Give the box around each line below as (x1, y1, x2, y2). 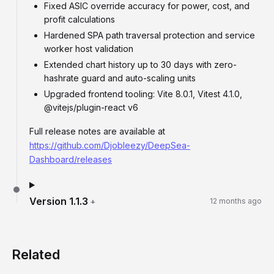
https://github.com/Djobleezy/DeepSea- (29, 140, 190, 150)
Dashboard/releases (29, 154, 112, 165)
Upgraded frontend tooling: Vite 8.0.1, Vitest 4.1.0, (44, 89, 242, 99)
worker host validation (44, 43, 133, 54)
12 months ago (210, 196, 262, 206)
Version (29, 195, 69, 207)
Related (12, 246, 60, 262)
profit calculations (44, 14, 115, 24)
